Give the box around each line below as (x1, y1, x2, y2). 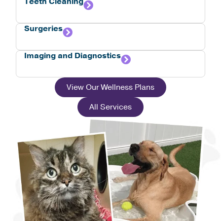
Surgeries (24, 23, 63, 34)
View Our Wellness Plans (67, 81, 154, 93)
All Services (89, 101, 132, 112)
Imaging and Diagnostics (24, 50, 121, 61)
